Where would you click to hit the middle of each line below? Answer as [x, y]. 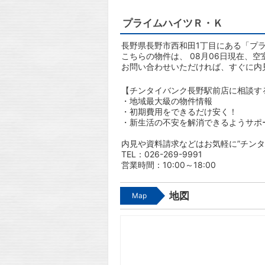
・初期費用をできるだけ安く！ [179, 112]
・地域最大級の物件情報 [167, 101]
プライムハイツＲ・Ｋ [173, 23]
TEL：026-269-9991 [162, 154]
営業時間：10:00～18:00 [169, 165]
